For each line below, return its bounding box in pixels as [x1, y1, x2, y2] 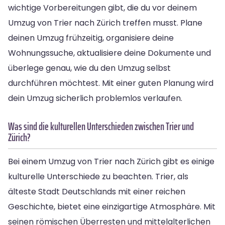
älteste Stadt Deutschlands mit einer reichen [8, 185, 185, 197]
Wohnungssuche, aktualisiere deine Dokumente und [8, 47, 211, 59]
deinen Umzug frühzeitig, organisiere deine [8, 32, 174, 44]
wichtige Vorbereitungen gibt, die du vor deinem [8, 2, 197, 14]
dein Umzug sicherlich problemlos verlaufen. [8, 92, 182, 104]
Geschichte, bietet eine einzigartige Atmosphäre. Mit [8, 200, 215, 212]
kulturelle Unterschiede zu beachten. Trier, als [8, 170, 188, 182]
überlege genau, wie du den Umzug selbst [8, 62, 171, 74]
